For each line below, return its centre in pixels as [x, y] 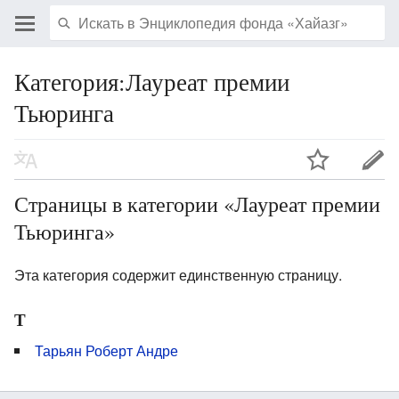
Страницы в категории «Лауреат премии [197, 204]
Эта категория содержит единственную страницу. [178, 274]
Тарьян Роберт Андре [106, 350]
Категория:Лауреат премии [152, 81]
